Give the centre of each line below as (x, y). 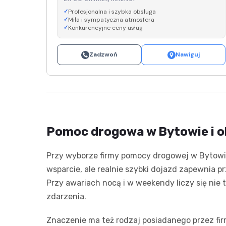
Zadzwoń (103, 55)
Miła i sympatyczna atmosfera (111, 20)
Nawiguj (187, 55)
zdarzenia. (66, 197)
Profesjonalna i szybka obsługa (112, 12)
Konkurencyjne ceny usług (105, 28)
